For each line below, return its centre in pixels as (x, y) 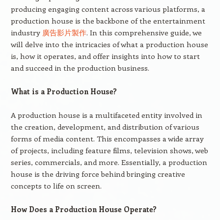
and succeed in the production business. (80, 68)
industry (26, 32)
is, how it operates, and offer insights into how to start (105, 56)
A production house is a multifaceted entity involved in (106, 115)
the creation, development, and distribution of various (105, 127)
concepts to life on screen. (56, 186)
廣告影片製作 (64, 32)
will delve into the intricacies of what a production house (109, 44)
